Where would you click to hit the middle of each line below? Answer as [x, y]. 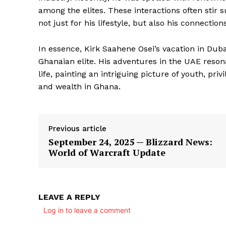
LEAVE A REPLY [69, 197]
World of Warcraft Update [107, 153]
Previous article [77, 129]
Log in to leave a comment [87, 210]
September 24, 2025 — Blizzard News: [130, 142]
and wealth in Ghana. [79, 87]
